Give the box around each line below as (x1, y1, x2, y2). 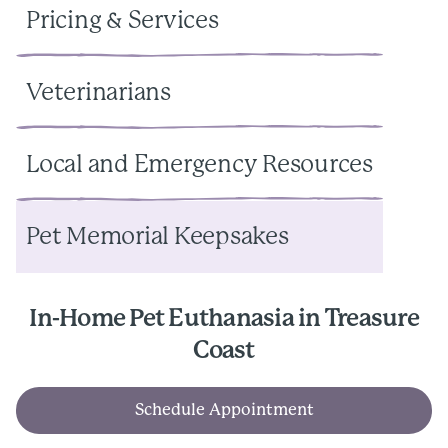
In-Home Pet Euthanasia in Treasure (29, 307, 419, 331)
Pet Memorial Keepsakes (26, 225, 289, 249)
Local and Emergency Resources (26, 153, 373, 177)
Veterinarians (26, 81, 171, 105)
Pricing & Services (26, 9, 219, 33)
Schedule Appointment (134, 402, 314, 418)
